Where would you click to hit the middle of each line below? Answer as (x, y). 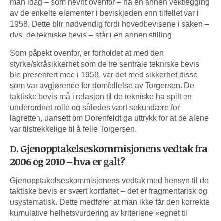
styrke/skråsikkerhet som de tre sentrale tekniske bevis (105, 64)
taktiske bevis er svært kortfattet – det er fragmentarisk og (109, 191)
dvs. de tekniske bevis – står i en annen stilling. (92, 35)
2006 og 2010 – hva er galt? (67, 161)
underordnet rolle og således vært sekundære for (95, 107)
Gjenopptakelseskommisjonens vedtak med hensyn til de (109, 180)
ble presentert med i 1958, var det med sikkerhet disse (104, 74)
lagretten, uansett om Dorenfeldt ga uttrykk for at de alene (109, 118)
